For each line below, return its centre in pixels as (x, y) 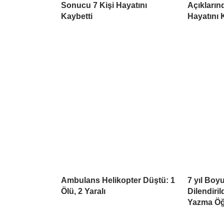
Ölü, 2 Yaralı (83, 191)
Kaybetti (77, 16)
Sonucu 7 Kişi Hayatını (104, 5)
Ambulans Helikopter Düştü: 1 (118, 180)
